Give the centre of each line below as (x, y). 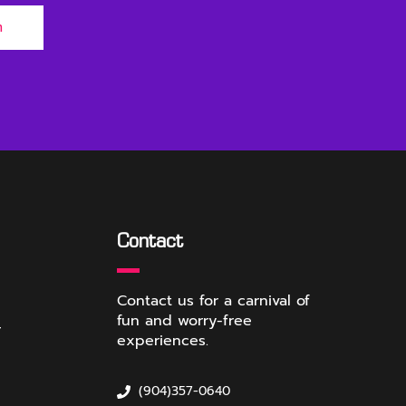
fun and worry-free (184, 321)
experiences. (163, 341)
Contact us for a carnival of (213, 301)
